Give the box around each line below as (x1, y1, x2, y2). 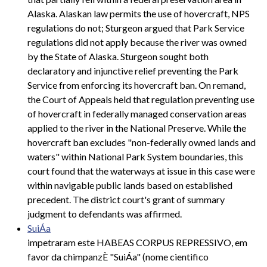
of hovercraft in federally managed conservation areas (27, 108, 247, 120)
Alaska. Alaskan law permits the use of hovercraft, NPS (27, 8, 250, 20)
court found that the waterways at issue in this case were (27, 165, 255, 177)
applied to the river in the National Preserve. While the (27, 122, 246, 134)
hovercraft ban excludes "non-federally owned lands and (27, 136, 256, 148)
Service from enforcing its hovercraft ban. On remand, (27, 79, 246, 91)
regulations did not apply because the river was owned (27, 36, 247, 48)
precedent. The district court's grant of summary (27, 194, 225, 206)
